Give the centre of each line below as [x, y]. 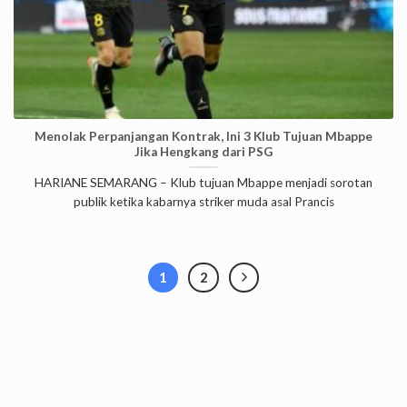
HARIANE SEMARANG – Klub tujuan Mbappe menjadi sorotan [203, 183]
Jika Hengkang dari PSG [203, 151]
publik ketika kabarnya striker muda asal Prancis [203, 202]
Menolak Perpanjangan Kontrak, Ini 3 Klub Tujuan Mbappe [203, 136]
